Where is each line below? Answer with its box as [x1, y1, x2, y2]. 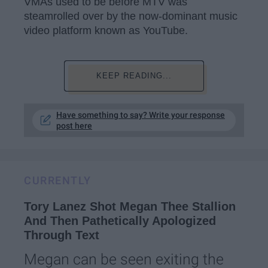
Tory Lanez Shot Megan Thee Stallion [24, 199, 236, 213]
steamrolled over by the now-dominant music [24, 10, 237, 23]
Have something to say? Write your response [56, 109, 225, 120]
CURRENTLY [24, 173, 92, 187]
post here [56, 120, 92, 130]
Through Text [24, 228, 99, 242]
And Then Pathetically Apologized [24, 214, 216, 227]
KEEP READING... [96, 71, 172, 80]
